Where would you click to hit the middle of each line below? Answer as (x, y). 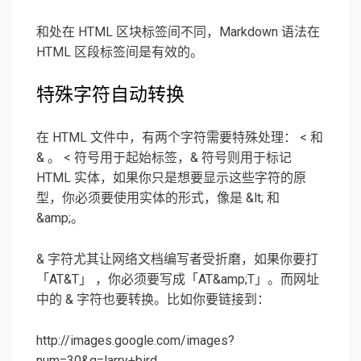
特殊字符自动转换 (110, 95)
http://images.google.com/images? (135, 341)
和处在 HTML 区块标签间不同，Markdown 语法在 (178, 32)
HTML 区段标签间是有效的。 (120, 52)
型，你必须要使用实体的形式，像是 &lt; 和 (158, 198)
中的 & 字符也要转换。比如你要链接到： (153, 300)
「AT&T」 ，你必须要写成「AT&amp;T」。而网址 (178, 280)
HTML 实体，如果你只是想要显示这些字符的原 (171, 178)
